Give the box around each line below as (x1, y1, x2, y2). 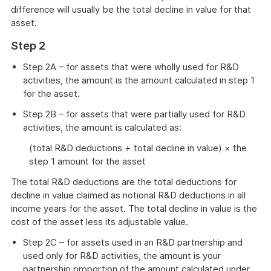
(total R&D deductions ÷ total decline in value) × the (29, 142, 247, 154)
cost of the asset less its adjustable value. (11, 216, 188, 227)
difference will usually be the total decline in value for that (11, 4, 251, 15)
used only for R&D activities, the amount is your (23, 250, 221, 261)
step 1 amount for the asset (29, 155, 146, 167)
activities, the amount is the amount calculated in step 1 (23, 74, 255, 86)
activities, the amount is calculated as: (23, 122, 181, 133)
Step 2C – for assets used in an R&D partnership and (23, 237, 243, 248)
